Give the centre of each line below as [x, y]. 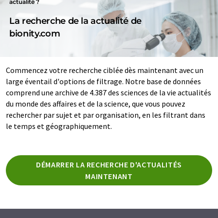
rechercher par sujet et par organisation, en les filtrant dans [106, 115]
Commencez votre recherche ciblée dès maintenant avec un [105, 70]
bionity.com [35, 33]
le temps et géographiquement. [59, 126]
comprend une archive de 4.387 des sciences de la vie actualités [109, 92]
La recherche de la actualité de [76, 21]
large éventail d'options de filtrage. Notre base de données [103, 81]
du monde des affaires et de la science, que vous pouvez [96, 103]
